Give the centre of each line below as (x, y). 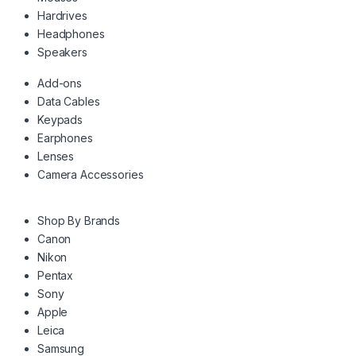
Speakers (62, 52)
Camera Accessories (91, 174)
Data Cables (69, 101)
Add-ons (60, 83)
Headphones (71, 33)
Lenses (56, 156)
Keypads (60, 119)
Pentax (56, 275)
